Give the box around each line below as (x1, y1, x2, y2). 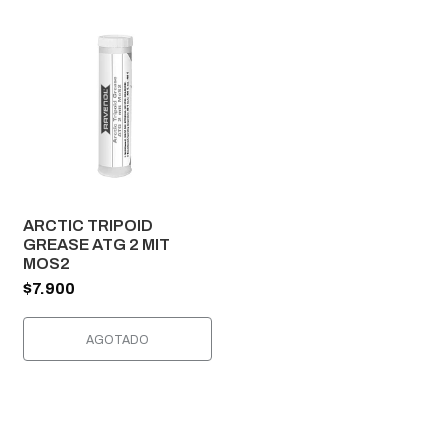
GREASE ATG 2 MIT (23, 235, 170, 253)
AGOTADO (86, 332, 149, 347)
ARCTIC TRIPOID (23, 216, 153, 234)
